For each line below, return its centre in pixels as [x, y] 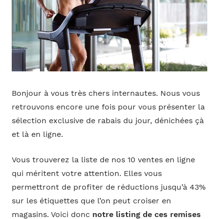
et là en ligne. [37, 134]
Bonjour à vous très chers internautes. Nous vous [106, 93]
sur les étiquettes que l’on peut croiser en [91, 201]
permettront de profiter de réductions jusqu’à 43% [109, 187]
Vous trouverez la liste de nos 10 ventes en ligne [103, 160]
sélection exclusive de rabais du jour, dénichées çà [108, 120]
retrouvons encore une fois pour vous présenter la [108, 107]
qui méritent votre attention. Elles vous [87, 174]
